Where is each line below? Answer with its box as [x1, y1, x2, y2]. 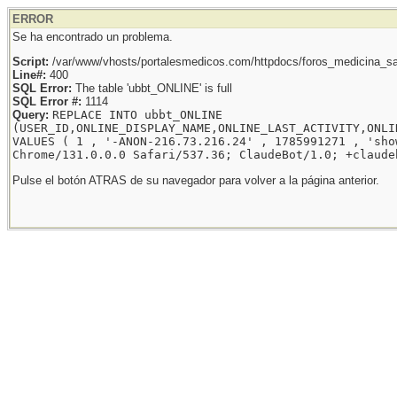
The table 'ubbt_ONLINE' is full [72, 82, 232, 96]
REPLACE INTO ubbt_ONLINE [52, 108, 222, 122]
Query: [12, 108, 49, 122]
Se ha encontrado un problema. [12, 30, 173, 43]
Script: [12, 55, 49, 69]
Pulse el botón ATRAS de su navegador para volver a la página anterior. [12, 173, 379, 187]
